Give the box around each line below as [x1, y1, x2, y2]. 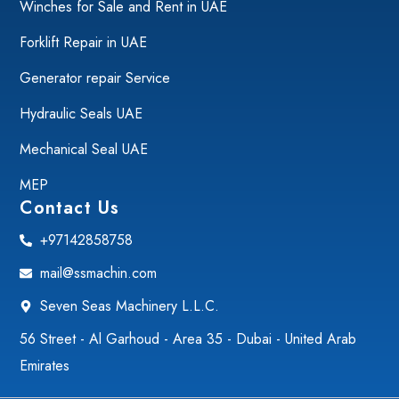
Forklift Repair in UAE [20, 32, 148, 53]
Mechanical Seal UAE [20, 139, 149, 160]
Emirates [20, 355, 70, 377]
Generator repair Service [20, 68, 171, 89]
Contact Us [20, 195, 120, 222]
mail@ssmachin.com [39, 263, 157, 284]
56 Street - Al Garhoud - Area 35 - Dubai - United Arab [20, 329, 357, 350]
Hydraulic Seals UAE [20, 103, 143, 125]
